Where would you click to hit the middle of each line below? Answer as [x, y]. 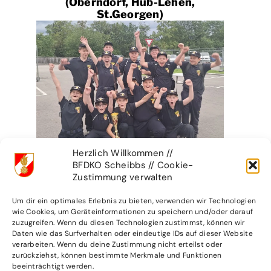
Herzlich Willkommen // [123, 153]
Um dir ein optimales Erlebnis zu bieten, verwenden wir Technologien [134, 201]
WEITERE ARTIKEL [75, 240]
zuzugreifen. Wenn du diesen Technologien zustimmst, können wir [129, 223]
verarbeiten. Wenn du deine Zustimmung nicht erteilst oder [117, 244]
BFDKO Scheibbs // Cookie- [133, 165]
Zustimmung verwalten [123, 177]
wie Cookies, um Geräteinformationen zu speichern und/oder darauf [133, 212]
